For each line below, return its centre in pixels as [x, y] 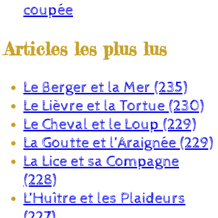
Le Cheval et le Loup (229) [110, 124]
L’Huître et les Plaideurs [104, 198]
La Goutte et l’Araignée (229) [118, 143]
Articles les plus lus [85, 49]
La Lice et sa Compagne [101, 161]
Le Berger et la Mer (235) [105, 87]
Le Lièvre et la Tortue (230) [114, 106]
